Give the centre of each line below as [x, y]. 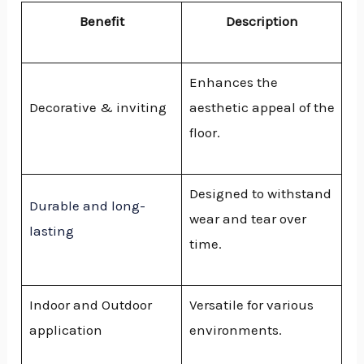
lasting [51, 231]
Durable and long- [87, 206]
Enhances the [233, 82]
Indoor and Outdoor [90, 305]
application [65, 330]
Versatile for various [251, 305]
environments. [235, 330]
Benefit [102, 22]
